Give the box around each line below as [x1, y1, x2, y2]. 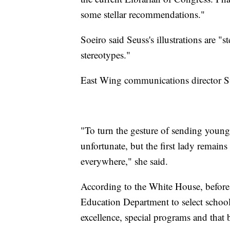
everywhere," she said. [81, 155, 168, 168]
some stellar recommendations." [81, 8, 205, 21]
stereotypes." [81, 48, 130, 62]
